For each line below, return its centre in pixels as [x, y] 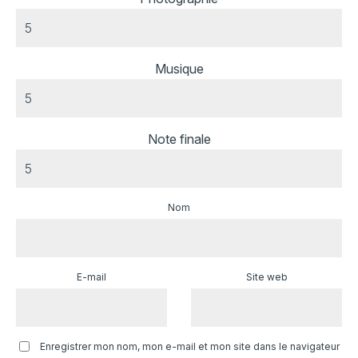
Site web [267, 277]
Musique [179, 69]
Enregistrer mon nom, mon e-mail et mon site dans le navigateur [190, 347]
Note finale [179, 139]
